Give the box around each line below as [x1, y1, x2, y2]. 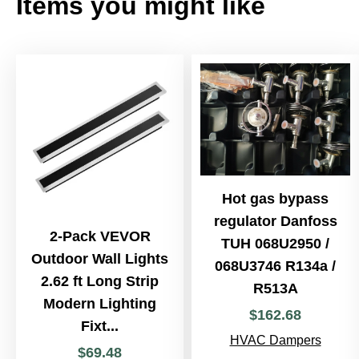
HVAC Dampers [229, 333, 321, 348]
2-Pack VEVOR [49, 228, 151, 244]
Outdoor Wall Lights [31, 251, 168, 267]
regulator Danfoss [213, 213, 337, 230]
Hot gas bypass [222, 191, 329, 208]
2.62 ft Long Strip [41, 273, 159, 289]
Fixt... [81, 318, 119, 334]
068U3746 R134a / [215, 258, 336, 275]
